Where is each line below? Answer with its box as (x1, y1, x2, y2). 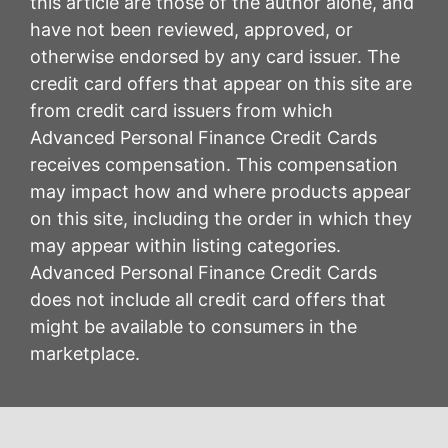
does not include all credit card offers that (30, 289, 386, 311)
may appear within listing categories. (30, 235, 341, 257)
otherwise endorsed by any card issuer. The (30, 46, 400, 68)
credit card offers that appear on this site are (30, 73, 412, 95)
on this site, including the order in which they (30, 208, 412, 230)
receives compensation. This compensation (30, 154, 398, 176)
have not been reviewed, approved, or (30, 19, 353, 41)
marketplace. (30, 343, 140, 365)
